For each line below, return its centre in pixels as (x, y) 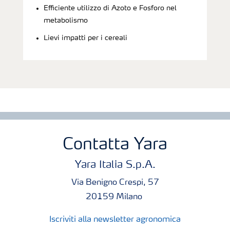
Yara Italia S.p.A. (115, 165)
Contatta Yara (115, 145)
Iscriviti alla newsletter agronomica (115, 219)
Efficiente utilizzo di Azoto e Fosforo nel (110, 8)
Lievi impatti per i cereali (85, 38)
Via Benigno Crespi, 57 (115, 183)
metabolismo (66, 20)
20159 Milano (115, 197)
